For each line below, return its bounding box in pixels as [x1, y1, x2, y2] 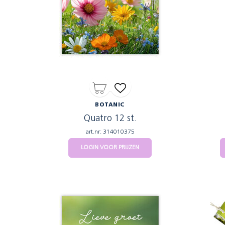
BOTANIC [95, 102, 125, 108]
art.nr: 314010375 [85, 129, 135, 135]
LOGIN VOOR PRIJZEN [81, 145, 139, 151]
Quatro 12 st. [83, 114, 137, 124]
